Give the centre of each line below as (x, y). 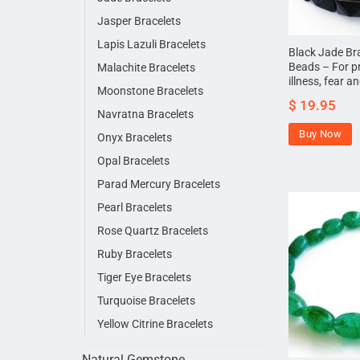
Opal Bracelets (133, 162)
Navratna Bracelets (145, 115)
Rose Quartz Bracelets (153, 231)
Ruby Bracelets (135, 255)
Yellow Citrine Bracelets (155, 325)
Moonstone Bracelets (150, 92)
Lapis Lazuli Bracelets (151, 45)
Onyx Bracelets (135, 138)
